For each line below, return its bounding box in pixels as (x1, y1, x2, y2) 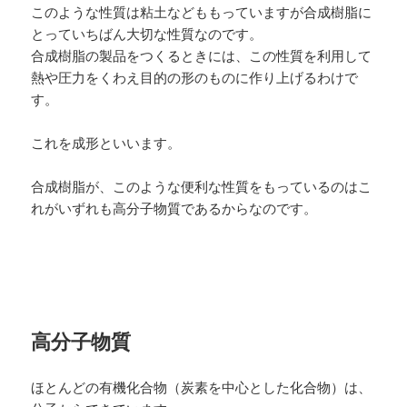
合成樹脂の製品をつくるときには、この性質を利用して (31, 45, 372, 65)
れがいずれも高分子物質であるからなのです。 (31, 198, 318, 217)
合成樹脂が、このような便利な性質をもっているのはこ (31, 176, 372, 195)
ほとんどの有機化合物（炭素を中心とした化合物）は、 (31, 377, 372, 396)
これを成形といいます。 (31, 133, 182, 152)
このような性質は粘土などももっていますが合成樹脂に (31, 2, 372, 21)
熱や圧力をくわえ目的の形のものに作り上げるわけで (31, 67, 359, 86)
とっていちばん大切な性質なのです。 (31, 24, 263, 43)
